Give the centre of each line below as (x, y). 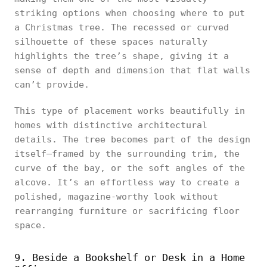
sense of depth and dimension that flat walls (132, 70)
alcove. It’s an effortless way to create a (127, 182)
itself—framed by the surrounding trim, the (127, 154)
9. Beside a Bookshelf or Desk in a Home (130, 257)
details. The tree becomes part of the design (132, 139)
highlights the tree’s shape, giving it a (122, 56)
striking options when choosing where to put (130, 13)
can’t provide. (52, 85)
